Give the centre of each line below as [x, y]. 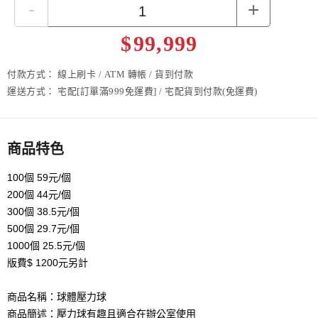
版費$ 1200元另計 [48, 262]
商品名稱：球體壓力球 [57, 296]
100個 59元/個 [39, 177]
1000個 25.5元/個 [46, 245]
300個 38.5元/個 [43, 211]
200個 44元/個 [39, 194]
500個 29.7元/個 [43, 228]
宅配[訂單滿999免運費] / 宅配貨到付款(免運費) [158, 91]
